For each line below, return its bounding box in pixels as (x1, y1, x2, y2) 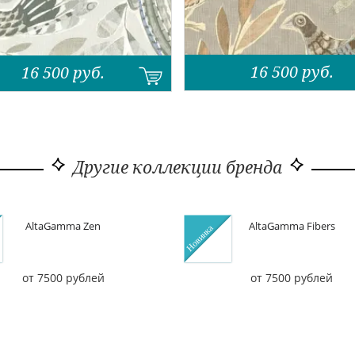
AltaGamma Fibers (248, 219, 335, 234)
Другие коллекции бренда (73, 156, 282, 179)
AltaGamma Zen (25, 219, 101, 234)
